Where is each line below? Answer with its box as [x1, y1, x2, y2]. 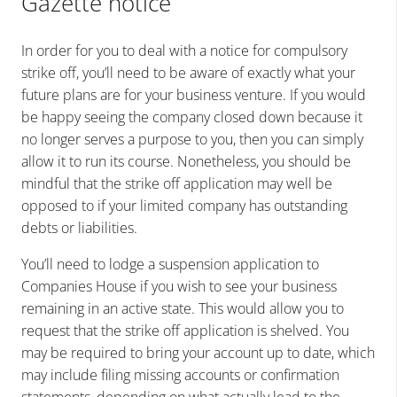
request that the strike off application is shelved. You [21, 321, 349, 341]
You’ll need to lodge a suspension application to [21, 254, 319, 275]
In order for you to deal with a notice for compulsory [21, 41, 347, 61]
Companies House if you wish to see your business [21, 276, 337, 297]
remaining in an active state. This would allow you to [21, 299, 344, 319]
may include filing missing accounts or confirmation [21, 365, 339, 385]
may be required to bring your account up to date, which [21, 343, 375, 363]
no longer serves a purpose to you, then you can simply [21, 129, 363, 150]
